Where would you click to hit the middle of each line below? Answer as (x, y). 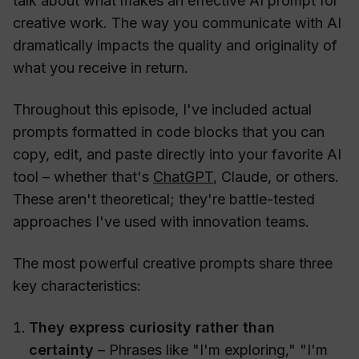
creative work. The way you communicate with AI (177, 23)
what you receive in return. (101, 68)
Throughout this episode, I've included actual (162, 110)
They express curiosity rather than (152, 328)
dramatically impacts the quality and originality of (175, 46)
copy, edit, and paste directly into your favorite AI (177, 155)
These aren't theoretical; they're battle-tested (164, 200)
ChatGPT (183, 177)
